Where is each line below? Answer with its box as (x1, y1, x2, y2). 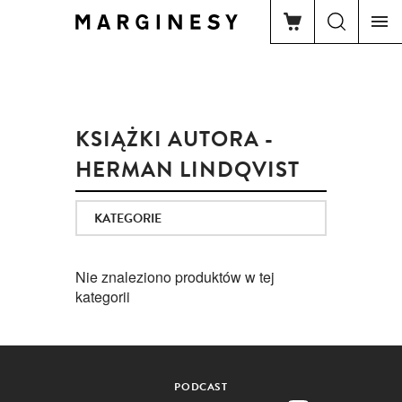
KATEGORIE (94, 209, 162, 228)
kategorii (75, 286, 130, 307)
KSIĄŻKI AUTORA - (75, 123, 274, 155)
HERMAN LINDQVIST (75, 153, 300, 186)
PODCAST (174, 379, 228, 395)
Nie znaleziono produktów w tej (75, 267, 275, 287)
